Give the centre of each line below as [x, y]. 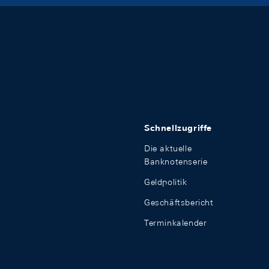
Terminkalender [176, 223]
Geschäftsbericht [179, 202]
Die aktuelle [168, 148]
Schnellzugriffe [178, 128]
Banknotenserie [176, 162]
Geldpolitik [166, 182]
